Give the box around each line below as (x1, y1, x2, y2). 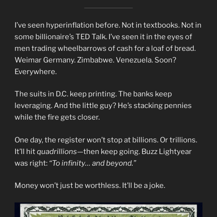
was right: (15, 158, 49, 168)
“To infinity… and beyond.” (49, 158, 136, 168)
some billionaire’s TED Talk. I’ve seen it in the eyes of (15, 32, 192, 41)
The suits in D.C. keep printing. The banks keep (15, 90, 172, 99)
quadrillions (37, 147, 77, 156)
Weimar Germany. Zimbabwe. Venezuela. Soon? (15, 55, 176, 64)
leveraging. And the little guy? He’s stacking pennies (15, 101, 192, 110)
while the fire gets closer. (15, 113, 100, 122)
